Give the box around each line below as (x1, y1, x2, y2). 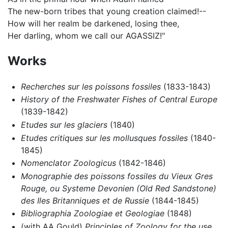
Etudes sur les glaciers (20, 120, 107, 130)
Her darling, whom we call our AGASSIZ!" (8, 31, 165, 41)
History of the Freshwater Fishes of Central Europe (20, 94, 217, 105)
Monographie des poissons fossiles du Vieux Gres (20, 170, 213, 181)
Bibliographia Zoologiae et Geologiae (20, 208, 164, 219)
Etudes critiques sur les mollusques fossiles (20, 132, 188, 143)
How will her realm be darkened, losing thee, (8, 18, 179, 29)
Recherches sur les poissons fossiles (20, 81, 161, 92)
